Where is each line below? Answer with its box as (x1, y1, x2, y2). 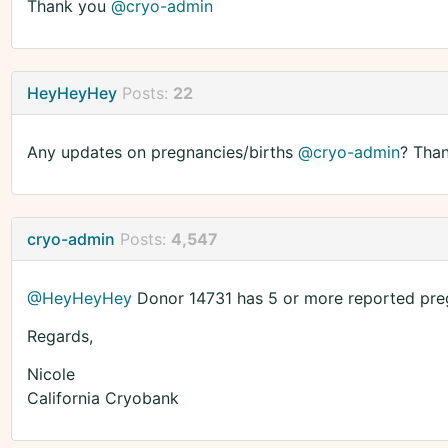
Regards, (26, 326, 93, 347)
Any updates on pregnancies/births (26, 142, 298, 163)
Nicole (26, 364, 75, 385)
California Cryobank (26, 388, 179, 409)
